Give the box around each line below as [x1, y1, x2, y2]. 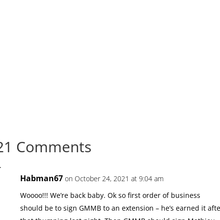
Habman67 [20, 172, 63, 184]
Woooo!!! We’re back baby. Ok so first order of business [20, 190, 201, 200]
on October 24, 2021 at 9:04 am [65, 173, 164, 183]
